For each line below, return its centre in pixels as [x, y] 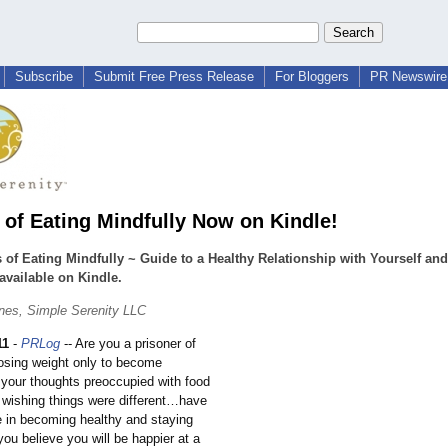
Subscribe [44, 76]
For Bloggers [312, 76]
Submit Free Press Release [174, 76]
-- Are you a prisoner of [128, 344]
